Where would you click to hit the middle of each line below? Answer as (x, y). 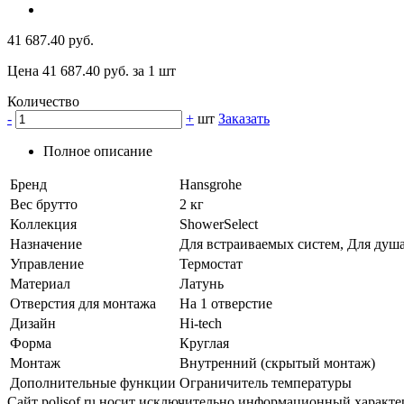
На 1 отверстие (226, 304)
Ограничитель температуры (266, 383)
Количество (43, 102)
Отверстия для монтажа (83, 304)
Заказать (244, 119)
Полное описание (98, 151)
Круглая (204, 344)
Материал (40, 284)
